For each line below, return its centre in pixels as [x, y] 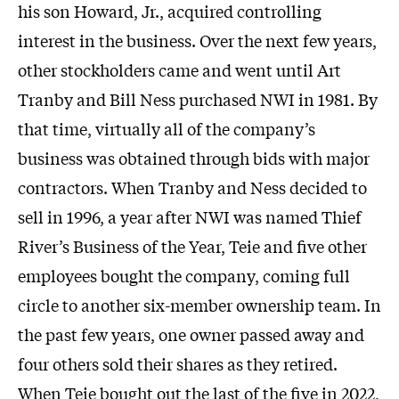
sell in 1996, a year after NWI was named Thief [190, 217]
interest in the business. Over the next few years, [197, 41]
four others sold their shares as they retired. [178, 364]
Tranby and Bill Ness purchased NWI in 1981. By [198, 99]
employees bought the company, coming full [184, 276]
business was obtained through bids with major [194, 158]
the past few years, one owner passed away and [191, 334]
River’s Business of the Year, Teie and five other [192, 246]
